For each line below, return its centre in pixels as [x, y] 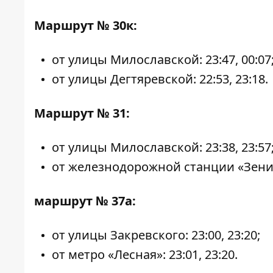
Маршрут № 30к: [86, 25]
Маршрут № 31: [82, 113]
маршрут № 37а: [85, 201]
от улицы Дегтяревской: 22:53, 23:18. [160, 79]
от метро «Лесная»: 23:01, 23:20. [145, 254]
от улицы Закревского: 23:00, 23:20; [156, 235]
